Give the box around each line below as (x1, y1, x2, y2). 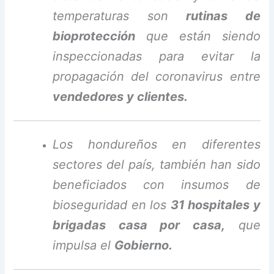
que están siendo (135, 29, 261, 44)
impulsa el (53, 237, 115, 253)
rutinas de (186, 9, 261, 24)
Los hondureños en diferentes (53, 136, 261, 152)
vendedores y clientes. (53, 89, 188, 105)
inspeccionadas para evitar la (53, 49, 261, 64)
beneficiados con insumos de (53, 177, 261, 192)
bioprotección (53, 29, 136, 44)
